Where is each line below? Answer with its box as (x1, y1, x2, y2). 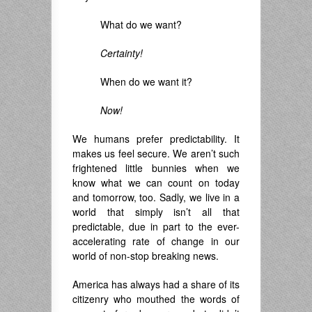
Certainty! (100, 46, 143, 61)
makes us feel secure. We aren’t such (72, 146, 240, 161)
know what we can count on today (72, 175, 240, 190)
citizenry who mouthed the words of (72, 292, 240, 306)
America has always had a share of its (72, 277, 240, 292)
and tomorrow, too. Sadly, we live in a (72, 190, 240, 205)
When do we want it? (100, 75, 192, 89)
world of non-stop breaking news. (72, 249, 219, 263)
